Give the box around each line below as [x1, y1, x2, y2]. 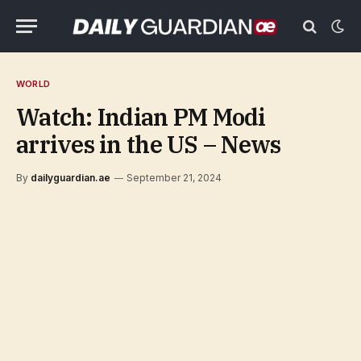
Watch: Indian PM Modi [16, 102, 266, 132]
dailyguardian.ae [31, 172, 110, 184]
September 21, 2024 [127, 172, 222, 184]
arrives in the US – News [16, 129, 281, 160]
